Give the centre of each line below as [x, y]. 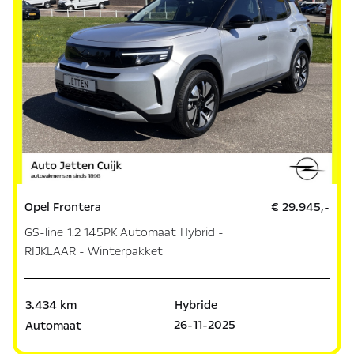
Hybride [196, 305]
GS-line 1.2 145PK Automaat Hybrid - [124, 232]
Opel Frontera [63, 207]
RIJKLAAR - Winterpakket [94, 251]
